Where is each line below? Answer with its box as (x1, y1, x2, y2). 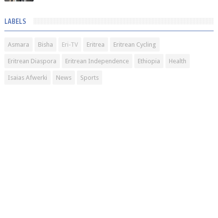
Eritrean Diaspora (7, 57, 56, 65)
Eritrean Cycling (113, 41, 156, 48)
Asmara (7, 41, 29, 48)
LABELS (4, 18, 26, 26)
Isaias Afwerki (7, 74, 47, 81)
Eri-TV (61, 41, 78, 48)
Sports (80, 74, 99, 81)
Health (168, 57, 186, 65)
